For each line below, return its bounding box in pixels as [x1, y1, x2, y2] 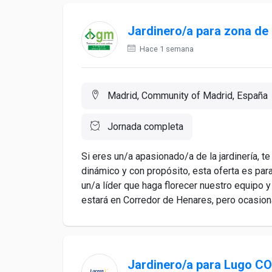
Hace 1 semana [138, 44, 194, 53]
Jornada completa [105, 121, 183, 132]
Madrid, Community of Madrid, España [105, 90, 268, 101]
